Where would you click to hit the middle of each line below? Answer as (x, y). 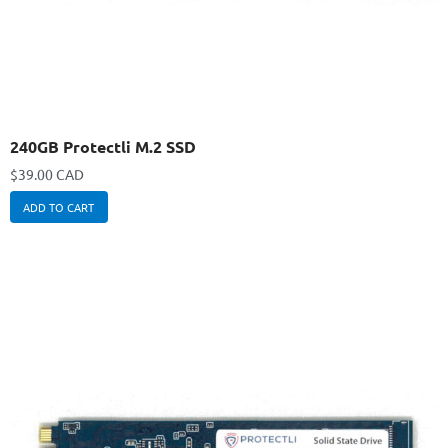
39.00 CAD (51, 174)
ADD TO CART (59, 207)
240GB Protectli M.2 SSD (103, 147)
